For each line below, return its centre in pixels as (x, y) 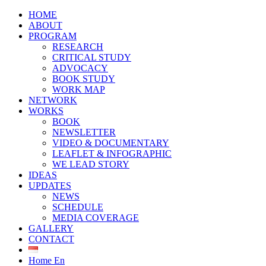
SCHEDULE (78, 207)
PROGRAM (53, 36)
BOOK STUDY (84, 79)
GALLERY (51, 228)
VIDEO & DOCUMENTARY (111, 143)
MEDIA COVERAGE (96, 218)
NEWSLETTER (84, 132)
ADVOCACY (80, 68)
